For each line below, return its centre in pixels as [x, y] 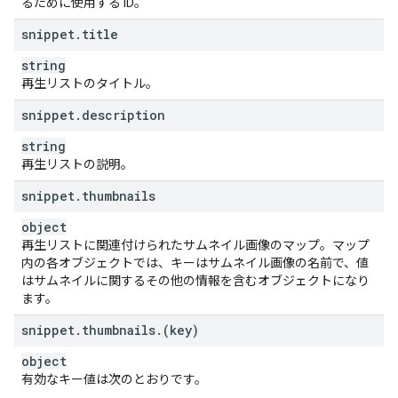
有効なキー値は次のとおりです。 [114, 379]
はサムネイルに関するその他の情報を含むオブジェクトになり [195, 281]
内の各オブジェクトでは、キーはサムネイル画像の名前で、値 [195, 263]
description [123, 115]
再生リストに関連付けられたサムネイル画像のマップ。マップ [195, 245]
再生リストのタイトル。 [90, 84]
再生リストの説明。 [77, 164]
